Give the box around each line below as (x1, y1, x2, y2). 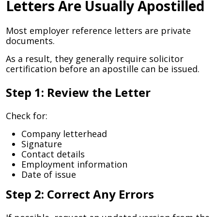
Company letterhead (21, 128, 107, 139)
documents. (6, 35, 55, 46)
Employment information (21, 158, 127, 170)
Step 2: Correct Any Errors (6, 186, 154, 202)
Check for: (6, 110, 47, 122)
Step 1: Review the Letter (6, 84, 151, 100)
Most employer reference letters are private (6, 25, 191, 36)
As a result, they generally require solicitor (6, 53, 184, 64)
